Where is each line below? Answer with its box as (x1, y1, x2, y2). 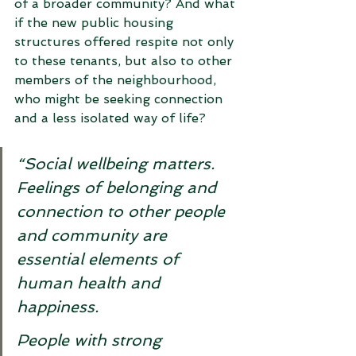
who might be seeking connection (14, 91, 226, 106)
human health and (17, 273, 164, 292)
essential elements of (17, 250, 184, 269)
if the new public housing (14, 15, 177, 30)
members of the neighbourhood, (14, 72, 220, 87)
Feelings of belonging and (17, 178, 221, 197)
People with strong (17, 331, 166, 350)
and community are (17, 226, 172, 245)
